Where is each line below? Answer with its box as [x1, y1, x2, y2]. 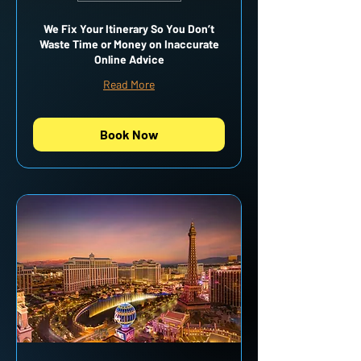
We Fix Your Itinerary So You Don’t [44, 21, 214, 35]
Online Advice [93, 52, 164, 66]
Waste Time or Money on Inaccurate [39, 36, 219, 51]
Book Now [99, 126, 159, 142]
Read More [103, 77, 155, 91]
